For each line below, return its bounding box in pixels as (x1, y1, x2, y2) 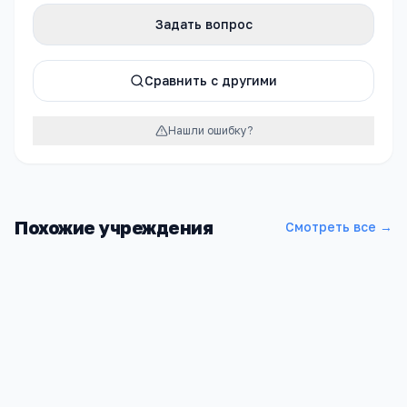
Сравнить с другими (144, 73, 277, 88)
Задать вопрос (154, 16, 253, 32)
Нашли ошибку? (167, 124, 253, 137)
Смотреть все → (285, 219, 392, 234)
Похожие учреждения (15, 216, 213, 238)
